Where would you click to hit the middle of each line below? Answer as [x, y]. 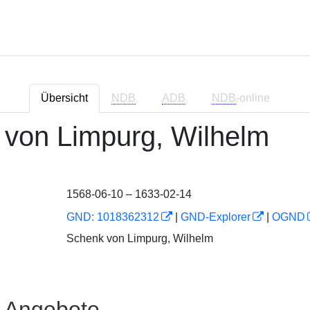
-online [253, 98]
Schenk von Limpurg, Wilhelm [139, 238]
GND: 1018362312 [112, 217]
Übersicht [64, 98]
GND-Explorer [215, 217]
